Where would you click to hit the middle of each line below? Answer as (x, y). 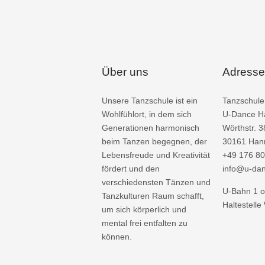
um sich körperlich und (144, 209)
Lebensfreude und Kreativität (156, 155)
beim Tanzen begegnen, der (154, 141)
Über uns (125, 72)
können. (117, 237)
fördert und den (131, 169)
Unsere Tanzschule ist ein (150, 101)
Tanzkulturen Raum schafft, (153, 196)
